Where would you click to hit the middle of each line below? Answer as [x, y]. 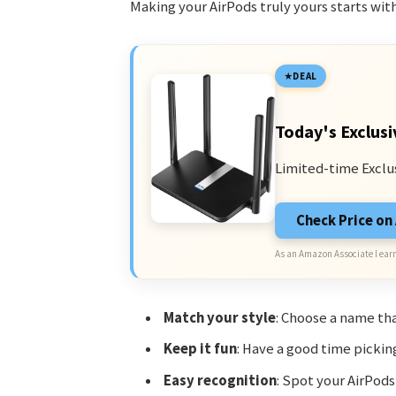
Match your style [219, 317]
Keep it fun [200, 349]
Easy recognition [220, 380]
